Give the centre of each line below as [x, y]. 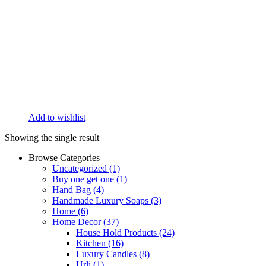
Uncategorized [81, 168]
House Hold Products [118, 232]
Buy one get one [84, 179]
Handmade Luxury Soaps [102, 200]
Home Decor [78, 221]
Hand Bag [73, 189]
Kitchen [92, 243]
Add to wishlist [57, 117]
